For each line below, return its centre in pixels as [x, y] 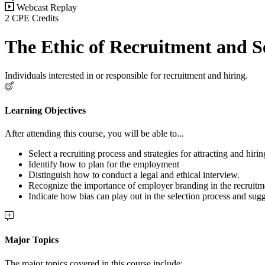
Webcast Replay [46, 7]
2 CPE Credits [32, 18]
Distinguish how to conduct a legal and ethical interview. [134, 174]
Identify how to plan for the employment [104, 164]
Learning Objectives [45, 110]
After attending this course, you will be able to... [94, 133]
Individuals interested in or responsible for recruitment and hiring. [126, 76]
